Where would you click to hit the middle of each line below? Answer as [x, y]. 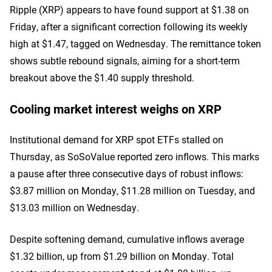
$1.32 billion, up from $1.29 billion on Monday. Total [122, 256]
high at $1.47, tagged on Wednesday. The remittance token [135, 43]
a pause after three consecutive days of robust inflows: [127, 173]
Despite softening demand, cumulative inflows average [127, 239]
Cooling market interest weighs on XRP [116, 109]
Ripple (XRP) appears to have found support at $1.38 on [129, 9]
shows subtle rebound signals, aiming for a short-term [125, 60]
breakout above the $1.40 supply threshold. [102, 77]
